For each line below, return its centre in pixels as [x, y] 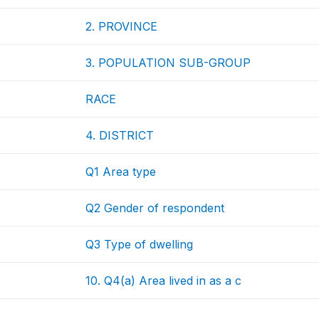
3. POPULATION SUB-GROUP [168, 63]
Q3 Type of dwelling [140, 244]
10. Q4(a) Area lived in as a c [164, 281]
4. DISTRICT [120, 135]
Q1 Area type [121, 172]
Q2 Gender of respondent [155, 208]
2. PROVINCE [122, 26]
